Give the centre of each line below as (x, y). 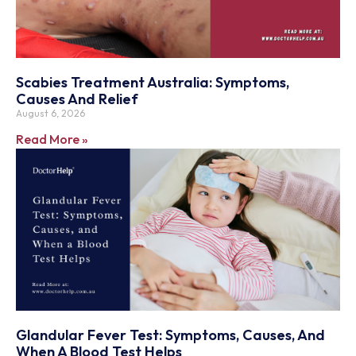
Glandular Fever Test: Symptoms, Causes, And (170, 335)
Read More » (52, 139)
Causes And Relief (77, 99)
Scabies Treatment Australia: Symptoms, (153, 82)
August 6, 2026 (50, 113)
